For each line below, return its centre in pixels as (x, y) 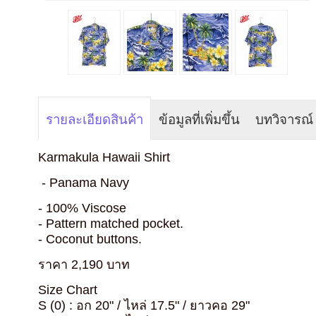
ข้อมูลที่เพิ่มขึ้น (200, 119)
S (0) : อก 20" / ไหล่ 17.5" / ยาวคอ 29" (144, 305)
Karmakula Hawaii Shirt (104, 157)
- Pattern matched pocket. (111, 223)
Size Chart (68, 290)
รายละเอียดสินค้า (95, 119)
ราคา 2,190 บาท (84, 264)
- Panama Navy (84, 182)
